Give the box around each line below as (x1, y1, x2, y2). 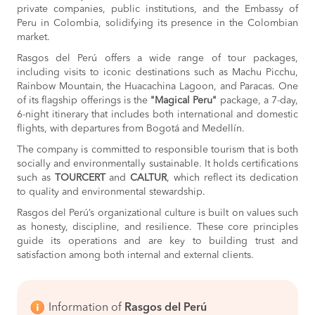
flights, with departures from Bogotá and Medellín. (17, 124, 245, 134)
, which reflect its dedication (167, 173, 298, 183)
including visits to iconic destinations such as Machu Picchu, (17, 67, 298, 77)
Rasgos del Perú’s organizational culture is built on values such (17, 208, 298, 218)
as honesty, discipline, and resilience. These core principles (17, 222, 298, 232)
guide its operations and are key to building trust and (17, 236, 298, 246)
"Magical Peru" (150, 96, 217, 105)
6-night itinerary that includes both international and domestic (17, 110, 298, 120)
